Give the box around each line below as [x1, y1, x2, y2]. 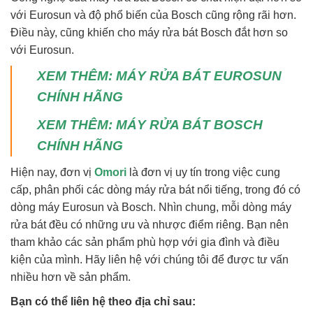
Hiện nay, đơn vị [10, 166, 94, 179]
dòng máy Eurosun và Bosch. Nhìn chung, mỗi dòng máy [10, 201, 291, 214]
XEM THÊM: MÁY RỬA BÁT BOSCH [37, 117, 263, 133]
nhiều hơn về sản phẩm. [10, 271, 131, 284]
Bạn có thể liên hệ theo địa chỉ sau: [10, 296, 196, 308]
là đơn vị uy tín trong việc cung [126, 166, 280, 179]
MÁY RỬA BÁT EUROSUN [116, 68, 282, 84]
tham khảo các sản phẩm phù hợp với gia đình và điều [10, 236, 279, 249]
